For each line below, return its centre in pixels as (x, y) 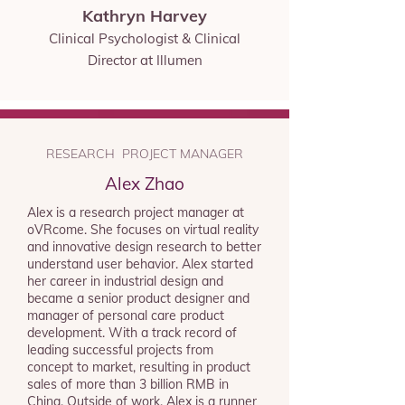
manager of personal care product (126, 316)
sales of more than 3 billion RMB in (128, 384)
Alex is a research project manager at (136, 212)
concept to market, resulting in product (139, 367)
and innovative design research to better (144, 247)
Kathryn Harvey (145, 16)
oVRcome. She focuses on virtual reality (143, 230)
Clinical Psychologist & (120, 38)
